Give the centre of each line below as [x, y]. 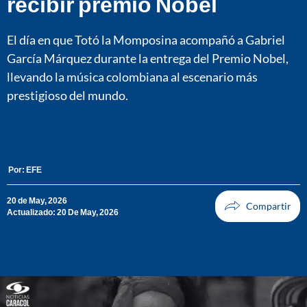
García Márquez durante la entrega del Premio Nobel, [148, 58]
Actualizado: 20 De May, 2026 [63, 212]
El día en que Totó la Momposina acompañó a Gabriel [146, 39]
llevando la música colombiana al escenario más [132, 76]
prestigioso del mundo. [67, 95]
